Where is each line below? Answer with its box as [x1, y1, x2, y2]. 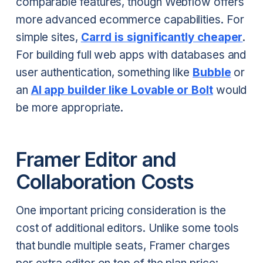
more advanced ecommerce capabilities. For [15, 12, 244, 26]
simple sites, [15, 30, 81, 44]
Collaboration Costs [15, 169, 194, 194]
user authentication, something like [15, 65, 193, 79]
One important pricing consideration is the [15, 204, 226, 218]
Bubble [193, 65, 231, 79]
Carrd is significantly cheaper [80, 30, 243, 44]
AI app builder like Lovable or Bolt [31, 83, 213, 97]
